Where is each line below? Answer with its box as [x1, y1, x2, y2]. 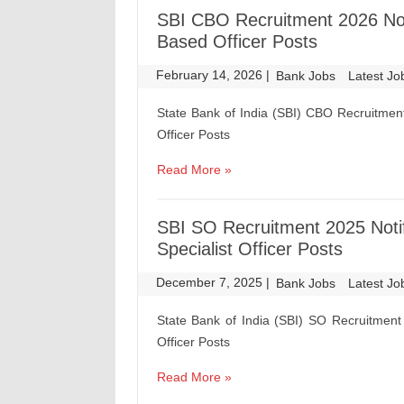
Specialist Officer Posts [156, 239, 343, 259]
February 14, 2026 [156, 68, 267, 82]
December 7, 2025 [156, 275, 267, 289]
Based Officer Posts [156, 32, 317, 51]
